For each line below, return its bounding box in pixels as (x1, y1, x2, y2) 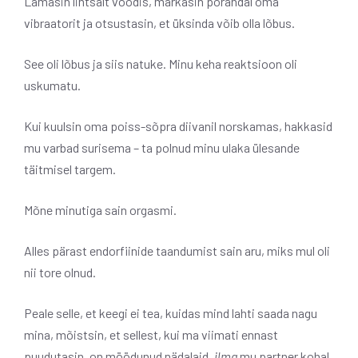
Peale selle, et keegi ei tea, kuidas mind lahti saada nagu (24, 305, 317, 321)
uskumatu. (24, 78, 81, 93)
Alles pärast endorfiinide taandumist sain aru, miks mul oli (24, 243, 330, 259)
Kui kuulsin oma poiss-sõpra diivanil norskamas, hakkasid (24, 118, 332, 134)
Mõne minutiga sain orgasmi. (24, 202, 177, 218)
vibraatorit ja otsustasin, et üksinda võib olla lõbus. (24, 15, 295, 31)
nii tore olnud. (24, 265, 96, 280)
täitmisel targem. (24, 161, 116, 177)
